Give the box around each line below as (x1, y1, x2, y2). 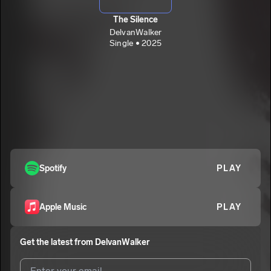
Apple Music (39, 201, 87, 212)
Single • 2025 (109, 38, 162, 48)
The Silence (113, 14, 158, 25)
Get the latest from (20, 237, 95, 247)
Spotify (39, 163, 67, 174)
